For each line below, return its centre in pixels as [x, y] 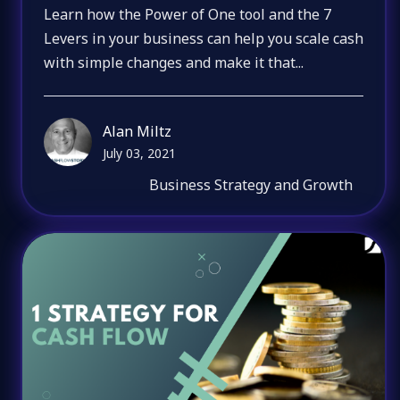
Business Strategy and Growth [251, 184]
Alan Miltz [137, 131]
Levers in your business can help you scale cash [204, 39]
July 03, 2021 [140, 153]
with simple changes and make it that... [174, 63]
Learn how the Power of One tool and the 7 [188, 15]
